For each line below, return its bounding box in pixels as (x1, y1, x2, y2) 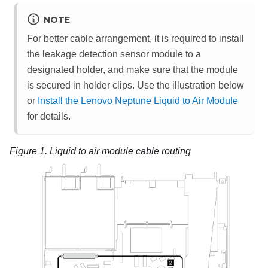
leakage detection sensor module (42, 49, 183, 60)
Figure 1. (10, 146, 50, 157)
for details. (27, 111, 71, 122)
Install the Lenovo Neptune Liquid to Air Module (38, 96, 238, 106)
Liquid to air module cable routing (50, 146, 191, 157)
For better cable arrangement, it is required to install (27, 33, 244, 44)
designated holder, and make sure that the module (27, 65, 238, 75)
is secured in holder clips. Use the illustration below (27, 80, 244, 91)
